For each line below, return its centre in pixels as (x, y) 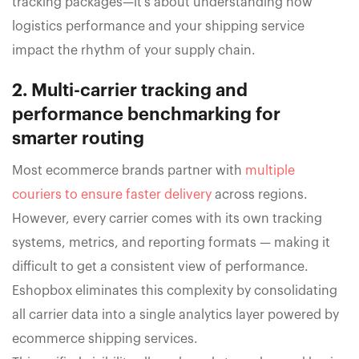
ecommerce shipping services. (105, 339)
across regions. (260, 194)
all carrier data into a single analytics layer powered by (175, 315)
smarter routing (78, 138)
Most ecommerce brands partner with (129, 170)
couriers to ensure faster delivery (112, 194)
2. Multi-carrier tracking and (130, 90)
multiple (270, 170)
